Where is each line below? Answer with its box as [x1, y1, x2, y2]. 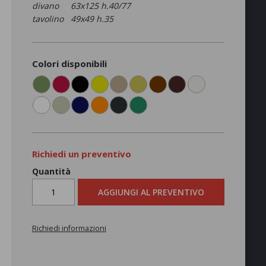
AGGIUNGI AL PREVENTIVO [98, 186, 205, 198]
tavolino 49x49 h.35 [31, 12, 135, 24]
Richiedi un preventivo [31, 147, 131, 160]
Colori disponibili [31, 57, 107, 69]
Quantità [31, 165, 71, 177]
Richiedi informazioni [31, 223, 106, 233]
